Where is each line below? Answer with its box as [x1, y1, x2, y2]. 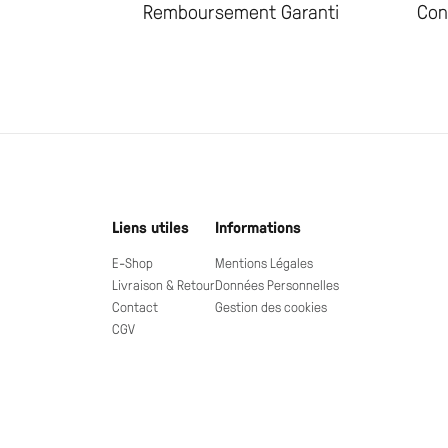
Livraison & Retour [112, 275, 215, 295]
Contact [112, 297, 158, 317]
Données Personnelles [215, 275, 339, 295]
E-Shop [112, 253, 153, 273]
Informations [215, 216, 301, 239]
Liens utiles [112, 216, 189, 239]
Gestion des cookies [215, 297, 327, 317]
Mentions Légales [215, 253, 313, 273]
